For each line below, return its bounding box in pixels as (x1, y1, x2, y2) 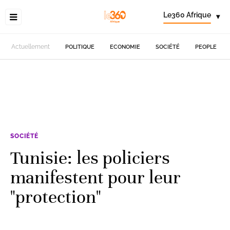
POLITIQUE (65, 43, 95, 50)
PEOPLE (195, 43, 217, 50)
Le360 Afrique (163, 11, 211, 19)
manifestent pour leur (10, 166, 181, 188)
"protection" (10, 185, 101, 208)
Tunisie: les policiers (10, 146, 170, 169)
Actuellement (11, 43, 50, 50)
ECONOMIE (110, 43, 141, 50)
